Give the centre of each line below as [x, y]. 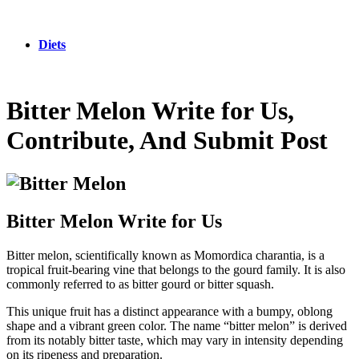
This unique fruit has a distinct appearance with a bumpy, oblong [169, 311]
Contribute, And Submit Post [167, 141]
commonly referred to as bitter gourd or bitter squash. [140, 284]
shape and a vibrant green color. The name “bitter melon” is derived [177, 325]
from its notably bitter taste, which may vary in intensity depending [175, 340]
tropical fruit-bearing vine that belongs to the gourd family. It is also [176, 269]
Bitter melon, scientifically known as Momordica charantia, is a [165, 255]
